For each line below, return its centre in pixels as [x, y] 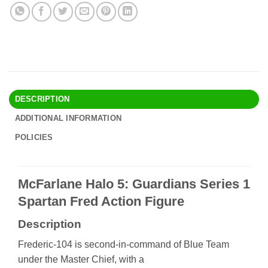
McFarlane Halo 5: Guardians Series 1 [134, 184]
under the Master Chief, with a [81, 260]
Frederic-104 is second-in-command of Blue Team [124, 245]
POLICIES [34, 138]
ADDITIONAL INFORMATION [68, 118]
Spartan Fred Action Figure [101, 202]
